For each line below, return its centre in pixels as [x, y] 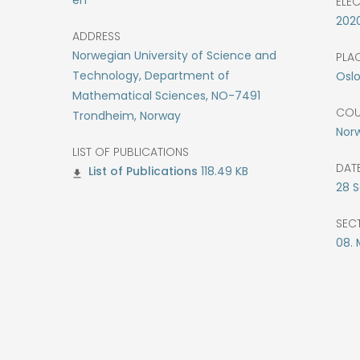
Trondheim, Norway [127, 115]
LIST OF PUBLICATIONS [131, 151]
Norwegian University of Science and [174, 55]
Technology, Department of [151, 75]
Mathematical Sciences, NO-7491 [166, 95]
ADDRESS [96, 36]
